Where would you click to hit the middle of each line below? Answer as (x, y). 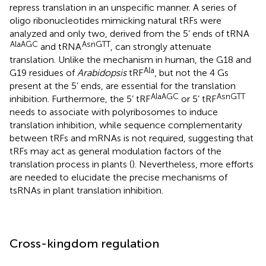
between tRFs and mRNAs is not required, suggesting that (132, 138)
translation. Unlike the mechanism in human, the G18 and (130, 59)
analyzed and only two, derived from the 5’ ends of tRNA (129, 33)
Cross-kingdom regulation (84, 243)
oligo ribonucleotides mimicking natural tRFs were (115, 20)
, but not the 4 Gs (191, 72)
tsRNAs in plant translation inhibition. (86, 190)
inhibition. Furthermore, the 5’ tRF (80, 99)
